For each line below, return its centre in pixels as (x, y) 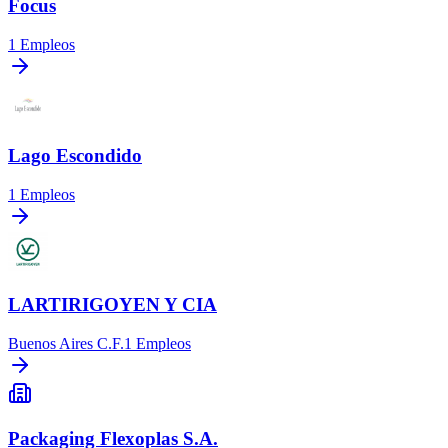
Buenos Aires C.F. (66, 344)
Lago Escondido (75, 155)
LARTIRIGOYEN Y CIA (112, 305)
